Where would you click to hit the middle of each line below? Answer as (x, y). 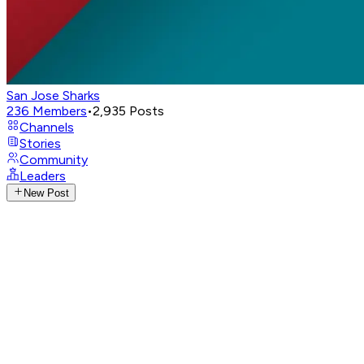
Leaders (43, 176)
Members (60, 111)
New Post (47, 193)
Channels (47, 127)
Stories (40, 143)
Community (54, 160)
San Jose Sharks (53, 95)
